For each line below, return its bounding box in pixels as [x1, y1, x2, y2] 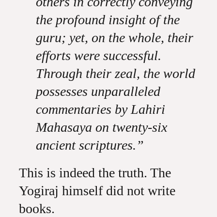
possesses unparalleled [35, 84, 160, 99]
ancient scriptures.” [35, 138, 144, 153]
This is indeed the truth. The [18, 165, 171, 180]
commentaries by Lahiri [35, 102, 165, 117]
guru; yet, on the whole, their [35, 30, 193, 45]
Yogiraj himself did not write [18, 183, 175, 198]
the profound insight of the [35, 12, 180, 27]
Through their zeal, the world [35, 66, 195, 81]
